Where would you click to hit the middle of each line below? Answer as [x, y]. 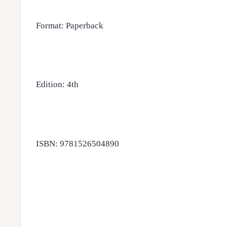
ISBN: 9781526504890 [78, 144]
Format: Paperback [70, 25]
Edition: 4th [57, 85]
